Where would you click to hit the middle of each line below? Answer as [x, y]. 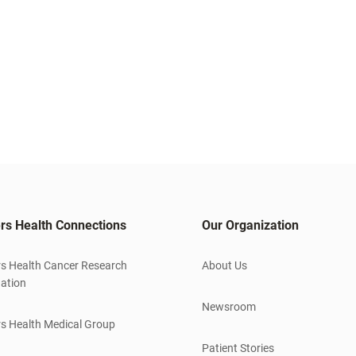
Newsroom [229, 307]
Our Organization [250, 226]
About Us [224, 266]
